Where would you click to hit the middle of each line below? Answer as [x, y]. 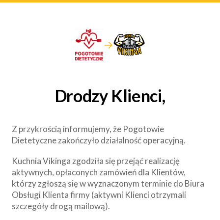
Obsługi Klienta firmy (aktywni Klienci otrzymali [99, 194]
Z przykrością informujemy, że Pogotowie [88, 129]
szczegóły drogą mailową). [61, 206]
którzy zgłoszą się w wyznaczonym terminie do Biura [108, 183]
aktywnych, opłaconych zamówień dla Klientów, [99, 172]
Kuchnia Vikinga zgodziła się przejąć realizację [96, 161]
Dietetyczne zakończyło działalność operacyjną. [99, 140]
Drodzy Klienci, [110, 95]
